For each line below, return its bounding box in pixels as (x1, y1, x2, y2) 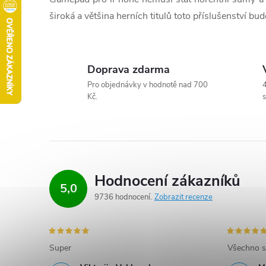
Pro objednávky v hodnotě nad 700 (87, 80, 208, 90)
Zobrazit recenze (154, 192, 213, 202)
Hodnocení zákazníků (94, 171, 240, 191)
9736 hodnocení (94, 192, 152, 202)
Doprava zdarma (87, 62, 170, 77)
